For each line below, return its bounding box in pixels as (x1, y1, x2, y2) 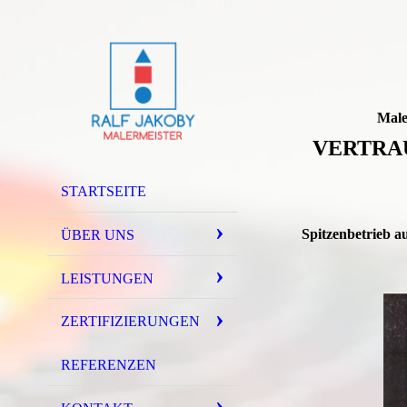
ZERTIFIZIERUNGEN (61, 313, 200, 330)
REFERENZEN (61, 357, 156, 373)
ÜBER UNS (61, 226, 134, 243)
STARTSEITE (61, 184, 146, 199)
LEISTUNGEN (61, 270, 154, 286)
